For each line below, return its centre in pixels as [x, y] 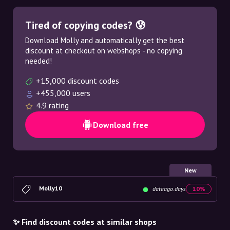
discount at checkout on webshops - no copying [104, 51]
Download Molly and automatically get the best [105, 40]
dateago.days [168, 189]
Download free [121, 125]
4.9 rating [52, 105]
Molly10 [51, 188]
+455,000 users [63, 93]
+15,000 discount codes [78, 81]
